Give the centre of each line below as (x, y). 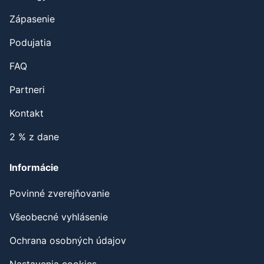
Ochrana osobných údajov (68, 241)
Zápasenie (32, 19)
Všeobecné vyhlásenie (59, 217)
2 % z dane (34, 137)
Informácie (34, 168)
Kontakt (27, 113)
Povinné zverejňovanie (60, 194)
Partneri (27, 90)
